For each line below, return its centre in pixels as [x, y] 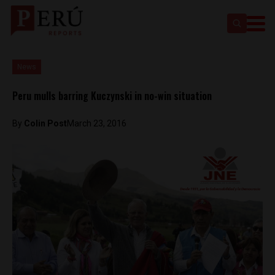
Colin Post [45, 123]
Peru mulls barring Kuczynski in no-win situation [112, 96]
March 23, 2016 [97, 123]
